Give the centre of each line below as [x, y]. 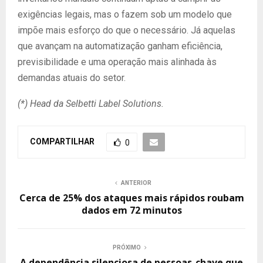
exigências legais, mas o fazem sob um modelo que [125, 14]
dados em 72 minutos [131, 210]
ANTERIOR [136, 183]
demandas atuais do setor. [72, 78]
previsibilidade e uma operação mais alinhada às [117, 62]
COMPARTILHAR [62, 141]
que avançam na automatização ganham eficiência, [120, 46]
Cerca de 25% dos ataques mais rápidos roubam [131, 198]
